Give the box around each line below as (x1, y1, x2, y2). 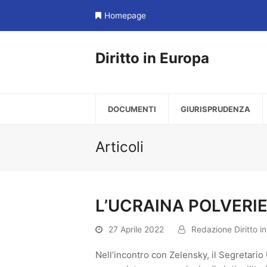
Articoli (95, 138, 144, 156)
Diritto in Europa (95, 49, 209, 67)
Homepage (104, 11, 146, 20)
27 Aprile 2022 (108, 225, 164, 234)
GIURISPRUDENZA (181, 104, 250, 114)
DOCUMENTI (108, 104, 156, 114)
